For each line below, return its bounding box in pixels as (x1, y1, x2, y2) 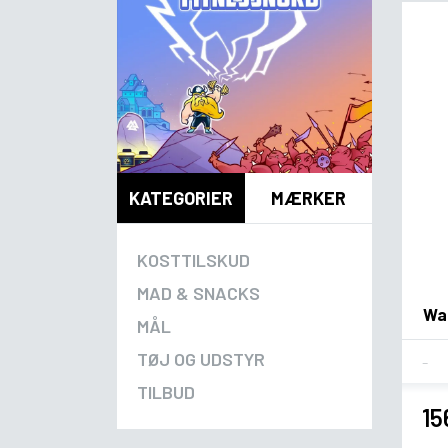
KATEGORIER (128, 186, 233, 209)
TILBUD (137, 381, 195, 404)
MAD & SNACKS (137, 282, 260, 305)
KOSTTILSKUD (137, 249, 250, 272)
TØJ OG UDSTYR (137, 348, 265, 371)
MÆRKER (270, 186, 346, 209)
